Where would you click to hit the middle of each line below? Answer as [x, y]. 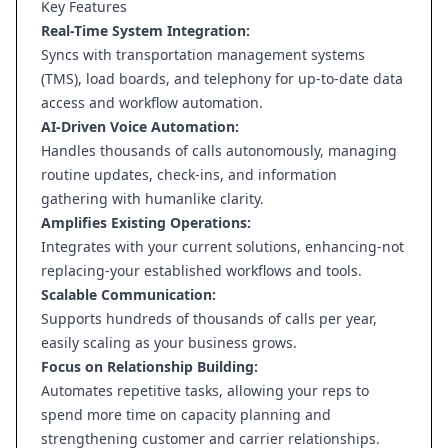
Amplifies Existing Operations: [146, 222]
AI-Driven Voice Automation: [140, 126]
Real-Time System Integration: [145, 30]
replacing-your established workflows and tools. [201, 270]
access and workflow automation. [152, 102]
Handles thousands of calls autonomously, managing [219, 150]
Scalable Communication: [128, 294]
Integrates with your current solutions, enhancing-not [222, 246]
